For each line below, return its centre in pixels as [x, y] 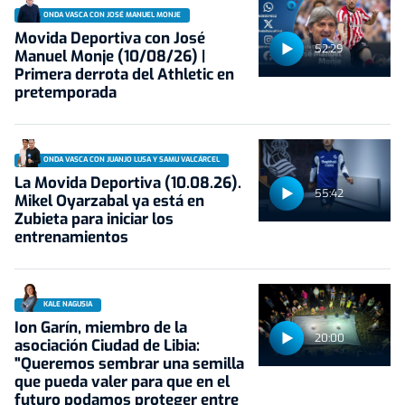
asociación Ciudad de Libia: [107, 346]
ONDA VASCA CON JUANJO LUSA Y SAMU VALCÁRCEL [132, 160]
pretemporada [66, 92]
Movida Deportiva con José [110, 38]
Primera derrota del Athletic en [124, 74]
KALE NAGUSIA [68, 305]
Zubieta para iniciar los [94, 219]
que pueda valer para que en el [122, 382]
